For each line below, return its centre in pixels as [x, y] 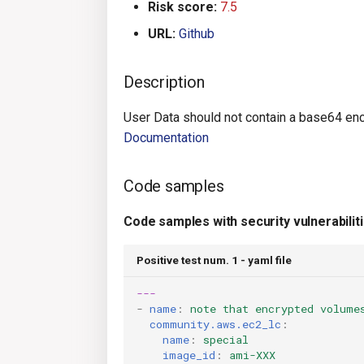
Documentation [166, 138]
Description [164, 82]
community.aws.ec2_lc [215, 324]
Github [197, 34]
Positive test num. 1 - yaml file [214, 260]
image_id [189, 355]
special [226, 339]
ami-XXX [252, 355]
